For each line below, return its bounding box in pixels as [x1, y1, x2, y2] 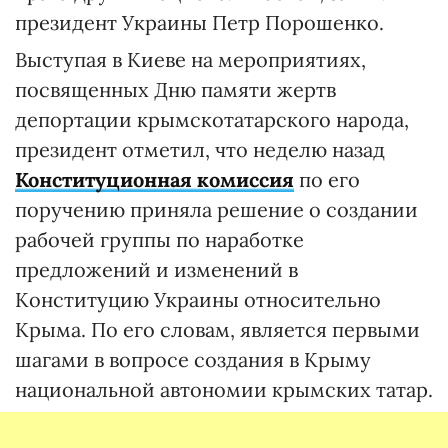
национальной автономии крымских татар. [15, 377, 433, 402]
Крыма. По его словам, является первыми [15, 317, 420, 342]
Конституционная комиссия [15, 167, 294, 192]
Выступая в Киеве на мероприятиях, [15, 47, 366, 72]
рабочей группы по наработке [15, 227, 304, 252]
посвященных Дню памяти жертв [15, 77, 336, 102]
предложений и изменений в [15, 257, 298, 282]
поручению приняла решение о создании [15, 197, 418, 222]
